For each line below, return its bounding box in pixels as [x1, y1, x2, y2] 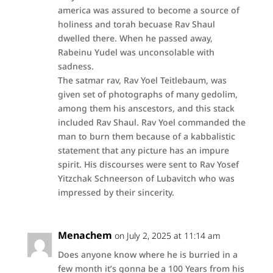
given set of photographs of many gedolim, [57, 88, 238, 100]
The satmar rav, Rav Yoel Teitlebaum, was [57, 74, 227, 86]
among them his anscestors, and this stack [57, 102, 235, 114]
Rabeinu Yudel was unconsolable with [57, 46, 214, 58]
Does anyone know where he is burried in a [57, 249, 238, 260]
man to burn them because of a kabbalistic [57, 130, 235, 142]
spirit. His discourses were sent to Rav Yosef [57, 158, 239, 170]
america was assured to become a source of [57, 4, 239, 16]
